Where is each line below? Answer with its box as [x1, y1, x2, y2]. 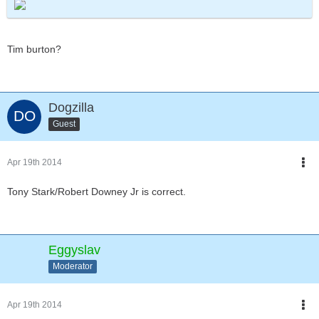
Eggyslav [48, 243, 100, 257]
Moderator [53, 261, 93, 271]
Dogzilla [48, 100, 94, 115]
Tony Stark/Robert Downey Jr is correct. [7, 186, 186, 197]
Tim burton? [7, 43, 61, 55]
